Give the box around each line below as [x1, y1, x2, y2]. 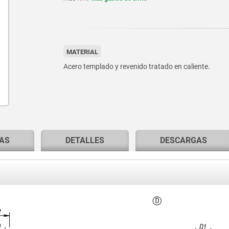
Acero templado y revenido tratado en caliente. [63, 62, 210, 71]
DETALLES [65, 135, 104, 145]
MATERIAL [66, 48, 98, 56]
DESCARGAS [159, 135, 207, 145]
